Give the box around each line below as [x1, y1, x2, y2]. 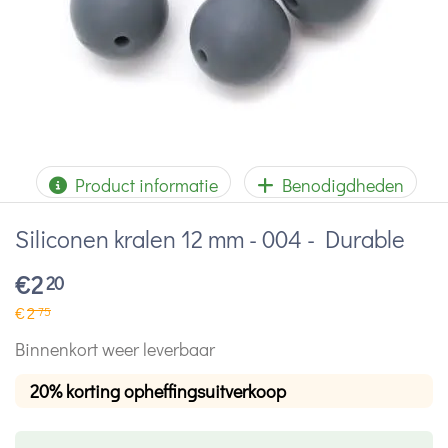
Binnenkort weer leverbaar [15, 336, 215, 361]
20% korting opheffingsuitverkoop [30, 378, 286, 403]
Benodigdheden [274, 173, 404, 197]
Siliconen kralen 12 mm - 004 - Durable [15, 223, 405, 254]
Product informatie [67, 173, 218, 197]
